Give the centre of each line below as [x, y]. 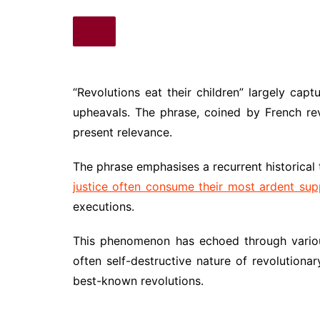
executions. [104, 206]
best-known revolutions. [138, 280]
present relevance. [122, 132]
